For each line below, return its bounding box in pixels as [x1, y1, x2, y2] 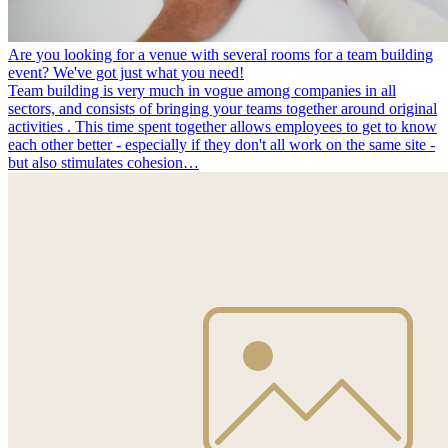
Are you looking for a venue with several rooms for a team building [8, 46, 433, 64]
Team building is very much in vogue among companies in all [8, 82, 396, 100]
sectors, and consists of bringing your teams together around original [8, 100, 437, 118]
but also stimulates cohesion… [8, 154, 199, 172]
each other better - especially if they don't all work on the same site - [8, 136, 435, 154]
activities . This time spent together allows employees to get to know [8, 118, 437, 136]
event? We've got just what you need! [8, 64, 244, 82]
